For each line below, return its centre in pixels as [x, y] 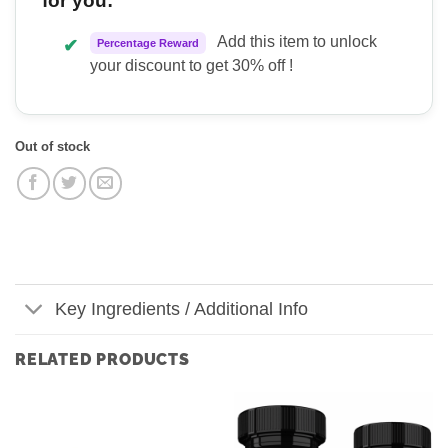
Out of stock [52, 146]
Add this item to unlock [295, 41]
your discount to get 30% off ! [191, 65]
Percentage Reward [147, 42]
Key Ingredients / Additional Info [182, 309]
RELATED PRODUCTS [102, 359]
